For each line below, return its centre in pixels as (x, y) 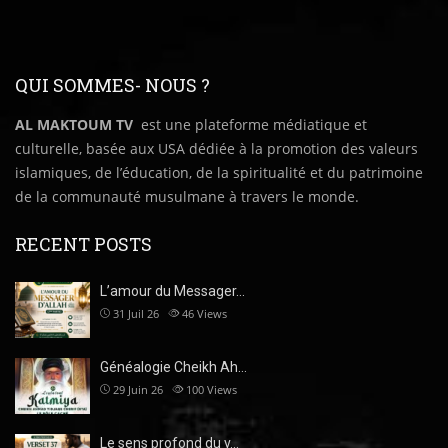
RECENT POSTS (83, 243)
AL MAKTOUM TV (76, 124)
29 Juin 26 (138, 389)
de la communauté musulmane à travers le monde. (187, 196)
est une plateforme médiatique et (252, 124)
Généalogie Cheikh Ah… (173, 366)
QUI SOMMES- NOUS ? (112, 84)
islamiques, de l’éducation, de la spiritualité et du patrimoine (219, 172)
